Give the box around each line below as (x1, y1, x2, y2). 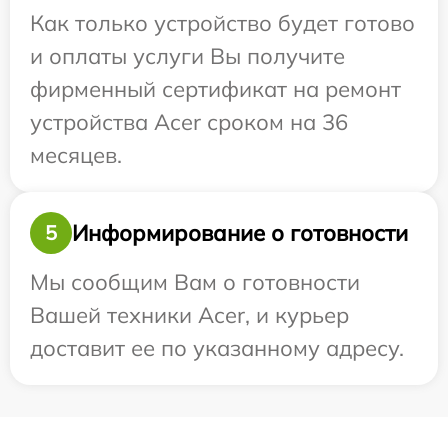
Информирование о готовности (72, 218, 408, 247)
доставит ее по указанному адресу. (30, 334, 404, 362)
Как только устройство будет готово (30, 9, 415, 37)
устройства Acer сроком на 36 (30, 108, 348, 136)
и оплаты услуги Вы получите (30, 42, 345, 70)
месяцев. (30, 141, 122, 169)
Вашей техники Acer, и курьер (30, 301, 349, 329)
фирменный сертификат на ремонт (30, 75, 401, 103)
